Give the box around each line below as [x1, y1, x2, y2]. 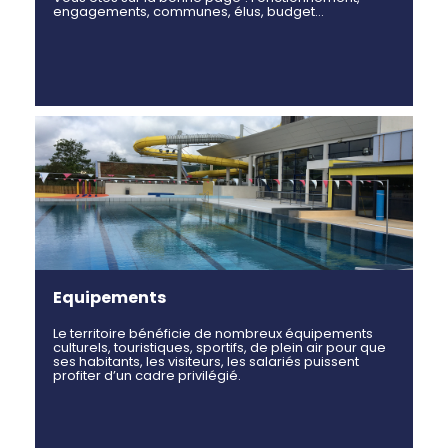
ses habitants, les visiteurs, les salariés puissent [53, 351, 359, 371]
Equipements [53, 285, 166, 309]
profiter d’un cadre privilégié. [53, 365, 241, 385]
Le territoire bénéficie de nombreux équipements [53, 323, 373, 343]
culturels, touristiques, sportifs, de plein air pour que [53, 337, 386, 357]
